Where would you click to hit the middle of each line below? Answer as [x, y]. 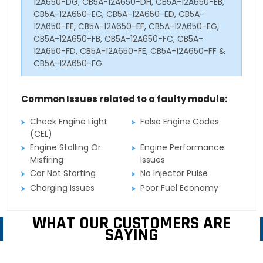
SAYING [131, 235]
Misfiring [47, 159]
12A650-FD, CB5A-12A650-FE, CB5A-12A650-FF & [129, 51]
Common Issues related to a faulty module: [124, 99]
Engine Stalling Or [65, 147]
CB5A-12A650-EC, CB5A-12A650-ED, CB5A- [119, 14]
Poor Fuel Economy [180, 188]
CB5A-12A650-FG [68, 63]
